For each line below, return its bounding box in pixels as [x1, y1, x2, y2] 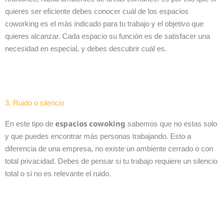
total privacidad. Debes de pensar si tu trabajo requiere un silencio [5, 156, 218, 165]
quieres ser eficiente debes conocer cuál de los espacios [5, 7, 189, 16]
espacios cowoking [55, 118, 125, 128]
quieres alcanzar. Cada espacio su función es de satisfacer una [5, 32, 210, 41]
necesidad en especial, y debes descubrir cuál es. [5, 44, 169, 53]
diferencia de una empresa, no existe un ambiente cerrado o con [5, 144, 213, 153]
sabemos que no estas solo [125, 119, 217, 128]
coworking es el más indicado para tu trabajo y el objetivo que [5, 19, 204, 28]
